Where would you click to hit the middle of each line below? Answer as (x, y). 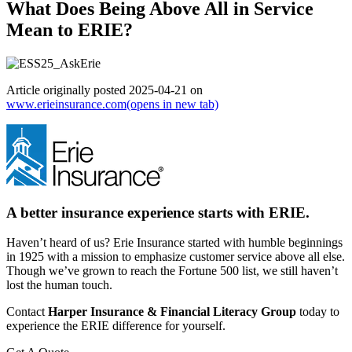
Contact (27, 312)
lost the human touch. (59, 285)
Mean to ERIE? (70, 29)
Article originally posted (68, 90)
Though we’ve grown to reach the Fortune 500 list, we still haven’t (172, 271)
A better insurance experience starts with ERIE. (158, 212)
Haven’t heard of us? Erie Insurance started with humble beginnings (174, 243)
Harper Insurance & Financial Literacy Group (172, 312)
